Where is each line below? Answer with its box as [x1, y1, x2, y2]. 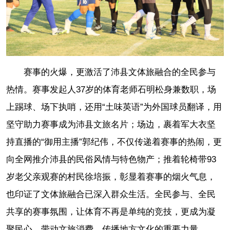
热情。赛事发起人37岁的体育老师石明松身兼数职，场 [6, 84, 216, 94]
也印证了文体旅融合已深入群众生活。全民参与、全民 [6, 189, 216, 199]
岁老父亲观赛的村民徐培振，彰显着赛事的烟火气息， [6, 171, 216, 182]
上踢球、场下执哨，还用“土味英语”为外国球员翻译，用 [6, 102, 222, 112]
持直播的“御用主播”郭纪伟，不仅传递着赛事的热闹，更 [6, 137, 222, 147]
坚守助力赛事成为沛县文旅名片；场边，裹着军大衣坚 [6, 119, 216, 129]
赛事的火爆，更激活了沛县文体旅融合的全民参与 [24, 67, 216, 77]
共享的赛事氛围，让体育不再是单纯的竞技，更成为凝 [6, 206, 216, 217]
